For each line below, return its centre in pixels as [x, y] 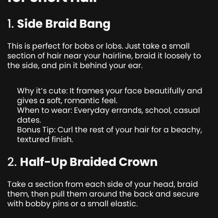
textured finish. [45, 139]
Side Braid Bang [64, 23]
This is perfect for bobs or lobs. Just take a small [99, 46]
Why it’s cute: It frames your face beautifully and [110, 91]
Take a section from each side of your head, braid [103, 184]
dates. [29, 120]
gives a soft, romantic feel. [67, 100]
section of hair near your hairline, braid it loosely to [104, 55]
